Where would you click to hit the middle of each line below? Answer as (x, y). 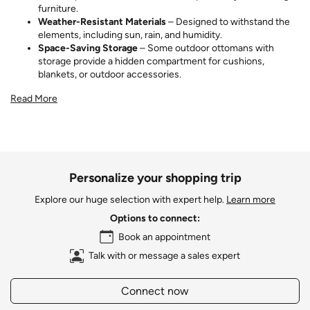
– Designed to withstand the (228, 21)
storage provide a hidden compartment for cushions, (151, 61)
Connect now (155, 291)
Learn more (251, 200)
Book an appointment (165, 237)
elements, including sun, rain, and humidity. (130, 35)
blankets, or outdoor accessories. (110, 74)
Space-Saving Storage (88, 48)
